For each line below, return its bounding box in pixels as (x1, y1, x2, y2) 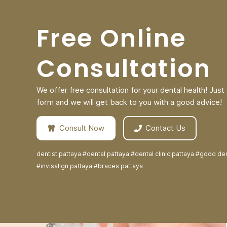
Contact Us (145, 124, 185, 133)
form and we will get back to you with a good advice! (36, 98, 222, 107)
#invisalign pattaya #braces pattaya (36, 162, 143, 170)
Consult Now (59, 124, 104, 133)
